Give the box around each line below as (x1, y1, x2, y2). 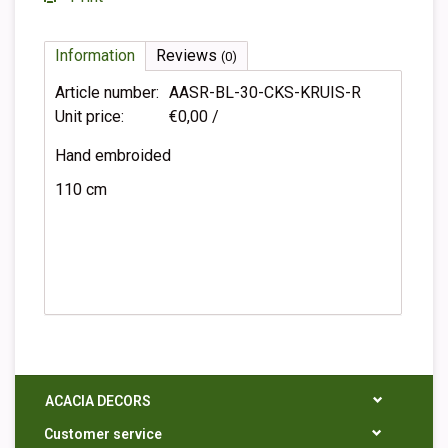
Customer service (44, 426, 162, 443)
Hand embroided (55, 146, 175, 165)
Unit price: (55, 107, 124, 126)
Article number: (55, 83, 159, 102)
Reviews (156, 46, 221, 65)
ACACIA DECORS (45, 393, 151, 410)
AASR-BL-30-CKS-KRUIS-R (169, 83, 361, 102)
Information (55, 46, 135, 65)
